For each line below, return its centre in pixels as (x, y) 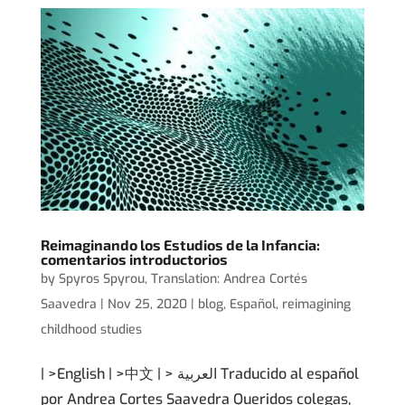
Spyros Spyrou (101, 278)
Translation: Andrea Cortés (229, 278)
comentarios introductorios (134, 259)
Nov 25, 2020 (147, 304)
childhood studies (91, 329)
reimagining (316, 304)
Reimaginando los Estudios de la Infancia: (180, 244)
